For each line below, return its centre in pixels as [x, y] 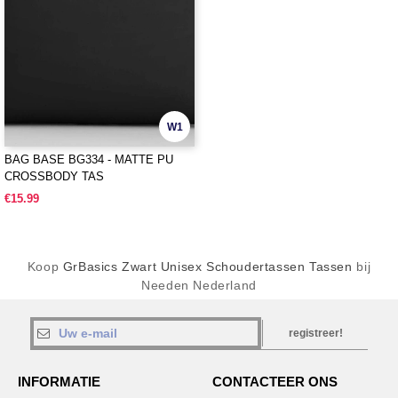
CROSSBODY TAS [54, 176]
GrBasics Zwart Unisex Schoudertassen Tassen [207, 267]
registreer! [316, 333]
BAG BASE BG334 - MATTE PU [89, 159]
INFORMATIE [59, 382]
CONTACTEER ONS [275, 382]
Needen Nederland [199, 285]
